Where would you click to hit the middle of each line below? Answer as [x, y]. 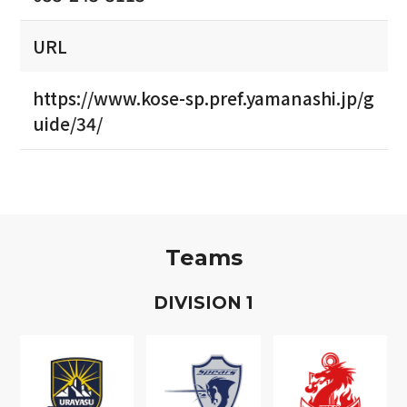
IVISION [207, 303]
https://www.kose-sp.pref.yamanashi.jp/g [203, 98]
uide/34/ [67, 123]
